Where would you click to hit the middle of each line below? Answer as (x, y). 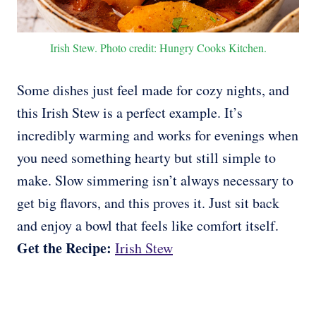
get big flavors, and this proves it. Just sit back (148, 203)
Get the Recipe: (66, 248)
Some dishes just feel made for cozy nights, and (153, 90)
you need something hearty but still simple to (146, 158)
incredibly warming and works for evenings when (158, 135)
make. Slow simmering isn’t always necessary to (155, 181)
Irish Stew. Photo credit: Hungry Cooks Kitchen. (158, 48)
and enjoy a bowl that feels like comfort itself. (148, 226)
